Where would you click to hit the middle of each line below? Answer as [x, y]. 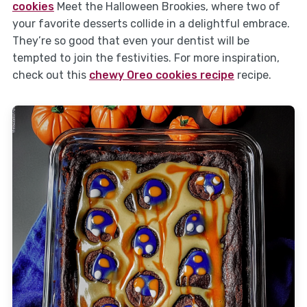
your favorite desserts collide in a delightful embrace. [151, 24]
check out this [50, 75]
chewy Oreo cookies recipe [161, 75]
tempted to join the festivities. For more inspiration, [146, 58]
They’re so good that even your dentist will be [131, 41]
